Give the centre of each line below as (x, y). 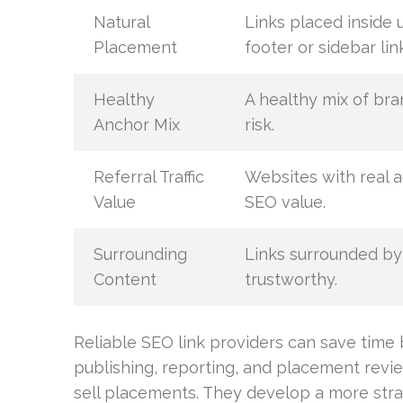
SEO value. (285, 201)
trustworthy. (291, 279)
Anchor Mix (136, 124)
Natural (121, 22)
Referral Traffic (148, 176)
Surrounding (140, 254)
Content (125, 279)
